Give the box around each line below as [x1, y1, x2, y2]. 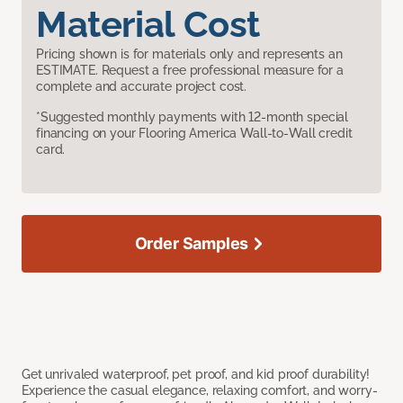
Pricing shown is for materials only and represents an [36, 47, 343, 62]
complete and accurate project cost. [36, 79, 247, 94]
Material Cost [36, 3, 260, 46]
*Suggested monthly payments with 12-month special [36, 110, 349, 125]
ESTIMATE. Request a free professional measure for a [36, 63, 344, 78]
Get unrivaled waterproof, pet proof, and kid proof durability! [22, 367, 371, 382]
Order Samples [134, 234, 249, 254]
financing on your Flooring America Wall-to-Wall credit [36, 126, 353, 141]
